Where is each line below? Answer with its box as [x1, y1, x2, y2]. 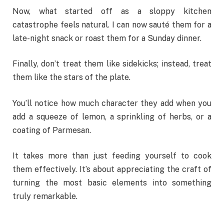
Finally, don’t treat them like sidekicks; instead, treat [12, 59, 211, 69]
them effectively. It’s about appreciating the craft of [12, 164, 211, 174]
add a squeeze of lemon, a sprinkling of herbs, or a [12, 111, 211, 121]
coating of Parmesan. [12, 125, 91, 135]
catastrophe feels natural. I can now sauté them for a [12, 19, 211, 29]
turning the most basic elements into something [12, 178, 211, 188]
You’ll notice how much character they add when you [12, 98, 211, 108]
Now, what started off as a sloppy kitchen [12, 6, 211, 16]
